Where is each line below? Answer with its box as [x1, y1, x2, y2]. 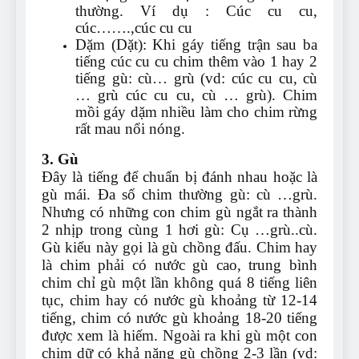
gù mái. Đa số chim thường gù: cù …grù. [42, 186, 317, 204]
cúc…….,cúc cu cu [75, 19, 192, 37]
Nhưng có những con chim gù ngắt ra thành [42, 204, 317, 221]
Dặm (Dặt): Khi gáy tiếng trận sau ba [75, 36, 317, 54]
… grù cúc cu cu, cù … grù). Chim [75, 87, 317, 104]
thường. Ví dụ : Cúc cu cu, [75, 2, 317, 20]
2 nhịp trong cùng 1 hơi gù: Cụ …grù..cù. [42, 221, 317, 239]
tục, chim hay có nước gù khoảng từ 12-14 [42, 292, 317, 309]
